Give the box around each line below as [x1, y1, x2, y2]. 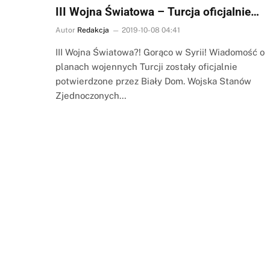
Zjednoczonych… [55, 90, 127, 101]
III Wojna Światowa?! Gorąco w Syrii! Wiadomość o [55, 46, 265, 57]
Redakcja [77, 25, 109, 34]
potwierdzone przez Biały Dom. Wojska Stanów [55, 75, 251, 86]
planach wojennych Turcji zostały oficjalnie [55, 61, 237, 72]
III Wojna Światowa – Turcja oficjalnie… [55, 4, 259, 19]
